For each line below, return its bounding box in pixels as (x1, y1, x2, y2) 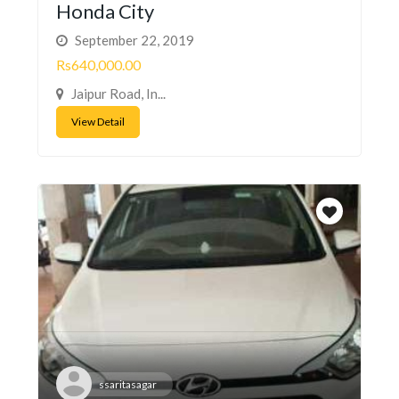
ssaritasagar (99, 378, 157, 392)
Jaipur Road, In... (69, 85, 166, 102)
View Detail (71, 115, 125, 129)
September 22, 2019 (72, 32, 194, 49)
